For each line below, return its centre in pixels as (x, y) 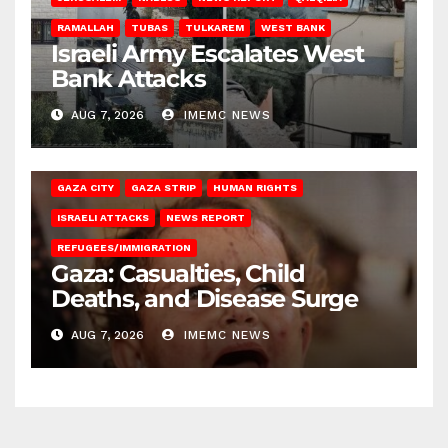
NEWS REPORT (205, 218)
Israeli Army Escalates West (207, 54)
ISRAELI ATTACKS (103, 218)
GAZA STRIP (163, 188)
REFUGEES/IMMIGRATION (124, 248)
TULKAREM (214, 28)
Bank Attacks (128, 79)
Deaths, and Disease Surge (204, 299)
